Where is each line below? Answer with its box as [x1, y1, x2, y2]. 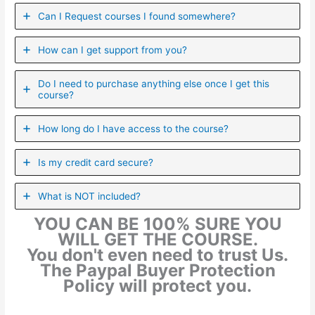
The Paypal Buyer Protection [39, 259, 276, 281]
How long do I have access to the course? [38, 122, 229, 134]
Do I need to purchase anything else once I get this [38, 77, 270, 89]
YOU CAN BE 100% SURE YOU [33, 213, 282, 234]
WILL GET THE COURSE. [57, 229, 258, 250]
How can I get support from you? [38, 44, 188, 56]
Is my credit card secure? [38, 156, 154, 168]
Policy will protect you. [63, 275, 252, 296]
